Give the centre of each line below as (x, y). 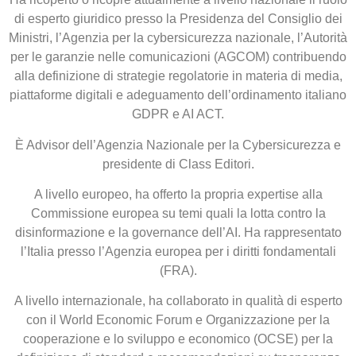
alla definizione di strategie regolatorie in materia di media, (178, 76)
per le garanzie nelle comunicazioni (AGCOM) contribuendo (178, 57)
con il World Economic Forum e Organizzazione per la (178, 320)
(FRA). (178, 271)
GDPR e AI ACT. (178, 114)
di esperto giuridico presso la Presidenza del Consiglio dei (178, 19)
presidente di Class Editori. (178, 164)
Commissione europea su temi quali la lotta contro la (178, 214)
